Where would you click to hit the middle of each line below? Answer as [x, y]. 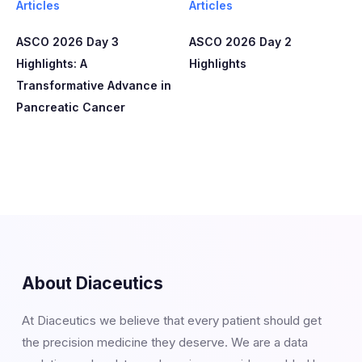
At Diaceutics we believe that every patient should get [171, 320]
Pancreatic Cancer [71, 107]
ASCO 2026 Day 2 [240, 41]
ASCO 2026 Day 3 [67, 41]
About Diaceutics [92, 283]
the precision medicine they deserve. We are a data [164, 342]
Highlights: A [52, 63]
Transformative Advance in [94, 85]
